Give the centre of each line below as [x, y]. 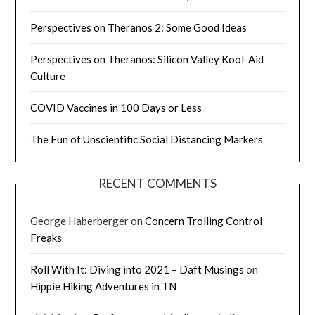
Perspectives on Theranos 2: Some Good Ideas [139, 27]
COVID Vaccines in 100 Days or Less [116, 107]
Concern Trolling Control [204, 220]
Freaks [46, 237]
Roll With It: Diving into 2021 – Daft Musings [137, 269]
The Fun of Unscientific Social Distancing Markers [147, 139]
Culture [48, 76]
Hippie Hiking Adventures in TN [104, 286]
